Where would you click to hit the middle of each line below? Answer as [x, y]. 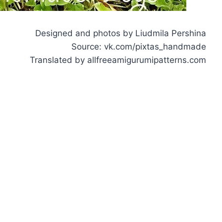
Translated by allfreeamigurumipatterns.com [118, 60]
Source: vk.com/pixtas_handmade [139, 46]
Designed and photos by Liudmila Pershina [120, 33]
